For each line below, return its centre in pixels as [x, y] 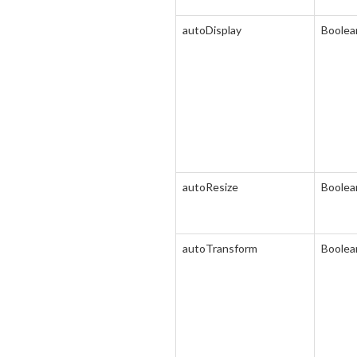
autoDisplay [212, 30]
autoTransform [220, 248]
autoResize [210, 187]
